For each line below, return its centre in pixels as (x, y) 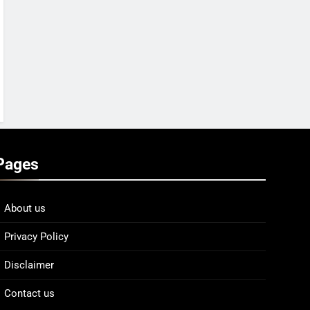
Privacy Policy (36, 237)
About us (25, 208)
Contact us (29, 293)
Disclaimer (29, 265)
